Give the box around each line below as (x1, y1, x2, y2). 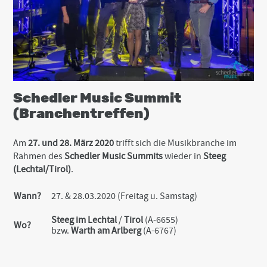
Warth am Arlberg (71, 225, 142, 237)
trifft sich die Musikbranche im (116, 137, 237, 150)
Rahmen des (13, 150, 65, 163)
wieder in (163, 150, 204, 163)
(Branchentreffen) (13, 107, 150, 122)
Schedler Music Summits (64, 150, 163, 163)
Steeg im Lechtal (51, 214, 117, 226)
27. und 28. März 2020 (28, 137, 116, 150)
